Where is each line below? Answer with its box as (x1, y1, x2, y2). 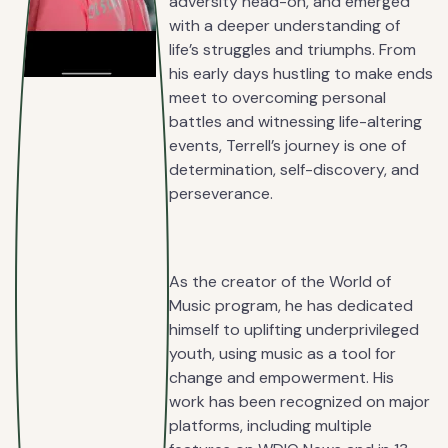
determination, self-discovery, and (169, 158, 419, 180)
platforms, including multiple (169, 414, 372, 436)
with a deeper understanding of (169, 14, 400, 36)
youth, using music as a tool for (169, 342, 396, 364)
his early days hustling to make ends (169, 62, 433, 84)
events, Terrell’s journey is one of (169, 134, 406, 156)
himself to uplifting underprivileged (169, 318, 419, 340)
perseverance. (169, 182, 273, 204)
